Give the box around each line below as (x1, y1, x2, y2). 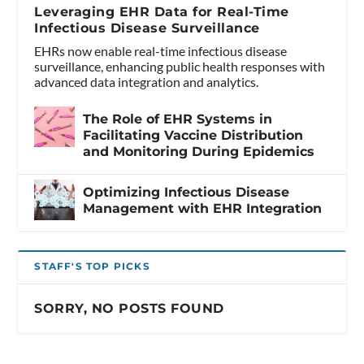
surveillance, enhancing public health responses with (34, 58, 326, 74)
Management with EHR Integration (83, 200, 323, 216)
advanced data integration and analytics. (34, 73, 259, 89)
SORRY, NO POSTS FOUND (34, 300, 224, 316)
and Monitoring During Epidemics (83, 143, 315, 159)
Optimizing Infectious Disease (83, 184, 290, 200)
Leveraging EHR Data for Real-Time (34, 3, 289, 19)
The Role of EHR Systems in (83, 110, 273, 127)
